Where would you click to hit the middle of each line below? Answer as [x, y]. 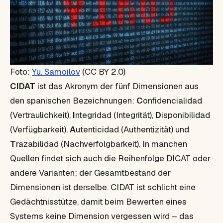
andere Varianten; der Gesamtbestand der [90, 172]
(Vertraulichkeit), [41, 115]
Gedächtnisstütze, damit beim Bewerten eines [98, 201]
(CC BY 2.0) [103, 71]
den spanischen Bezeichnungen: [73, 100]
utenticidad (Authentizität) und [132, 129]
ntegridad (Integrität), [115, 115]
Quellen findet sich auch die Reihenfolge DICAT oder [110, 158]
